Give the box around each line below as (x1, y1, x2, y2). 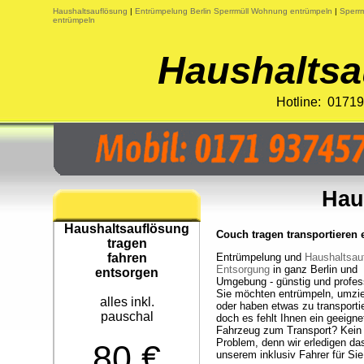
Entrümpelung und (216, 251, 305, 263)
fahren (106, 251, 147, 265)
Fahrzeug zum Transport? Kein (216, 324, 362, 336)
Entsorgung (216, 263, 270, 275)
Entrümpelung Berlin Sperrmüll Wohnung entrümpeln (135, 6, 332, 15)
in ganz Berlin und (270, 263, 357, 275)
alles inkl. (99, 295, 154, 309)
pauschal (100, 310, 154, 323)
